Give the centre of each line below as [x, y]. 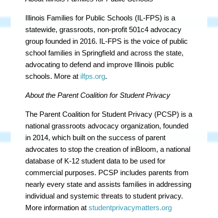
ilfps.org [93, 76]
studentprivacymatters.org [130, 208]
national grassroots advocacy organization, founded [107, 126]
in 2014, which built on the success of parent [96, 137]
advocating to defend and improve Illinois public [100, 64]
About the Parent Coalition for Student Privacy [98, 95]
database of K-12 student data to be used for [96, 161]
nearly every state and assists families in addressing [109, 184]
